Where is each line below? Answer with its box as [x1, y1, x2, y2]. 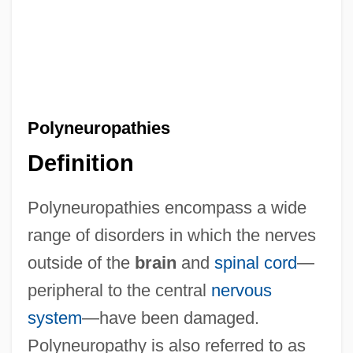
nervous [210, 281, 272, 301]
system [27, 308, 82, 329]
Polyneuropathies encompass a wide [27, 198, 307, 218]
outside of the [27, 253, 135, 273]
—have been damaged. [81, 308, 259, 329]
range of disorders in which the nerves [27, 225, 316, 246]
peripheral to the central [27, 281, 211, 301]
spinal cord [214, 253, 297, 273]
